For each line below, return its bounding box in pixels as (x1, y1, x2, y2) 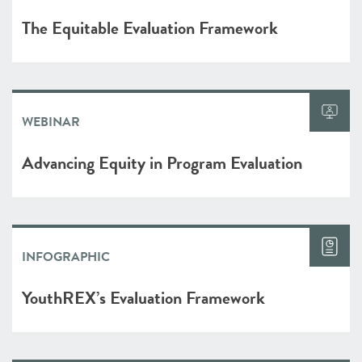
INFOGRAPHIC (22, 247, 110, 267)
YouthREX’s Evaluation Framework (22, 284, 265, 311)
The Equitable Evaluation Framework (22, 15, 278, 41)
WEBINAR (22, 112, 80, 132)
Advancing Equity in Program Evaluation (22, 149, 302, 176)
